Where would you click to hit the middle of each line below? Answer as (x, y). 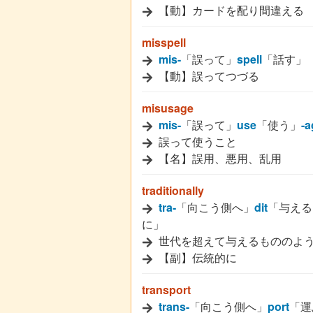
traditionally (173, 190)
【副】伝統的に (196, 257)
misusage (168, 108)
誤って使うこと (196, 141)
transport (166, 290)
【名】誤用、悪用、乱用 (219, 158)
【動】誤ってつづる (208, 76)
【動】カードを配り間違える (230, 10)
